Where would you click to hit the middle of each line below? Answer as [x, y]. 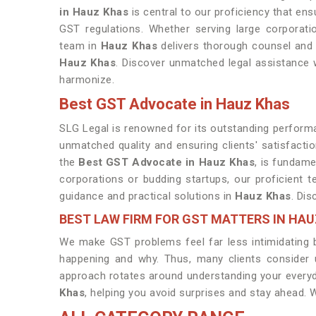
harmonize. [87, 80]
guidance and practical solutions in [147, 196]
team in [80, 46]
